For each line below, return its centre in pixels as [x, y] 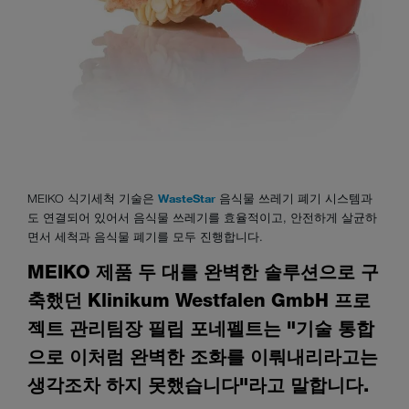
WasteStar [187, 198]
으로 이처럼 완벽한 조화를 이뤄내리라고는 [203, 357]
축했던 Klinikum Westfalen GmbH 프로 [199, 300]
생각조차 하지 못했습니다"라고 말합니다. [198, 385]
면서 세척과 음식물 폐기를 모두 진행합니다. [145, 236]
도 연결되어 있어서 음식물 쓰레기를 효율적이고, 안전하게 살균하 [202, 217]
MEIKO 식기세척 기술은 [93, 198]
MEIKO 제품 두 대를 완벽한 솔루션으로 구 [203, 272]
